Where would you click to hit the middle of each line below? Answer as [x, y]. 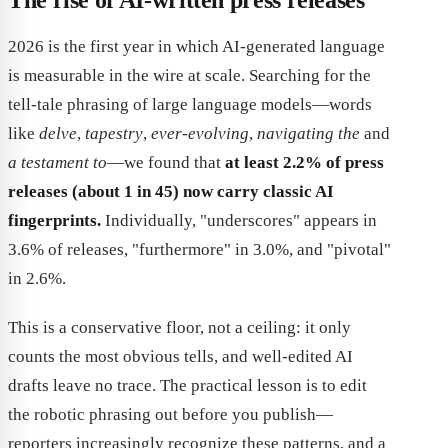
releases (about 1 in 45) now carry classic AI [171, 191]
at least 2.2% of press [304, 162]
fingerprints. [54, 220]
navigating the [308, 133]
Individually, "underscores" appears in [239, 220]
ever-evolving [200, 133]
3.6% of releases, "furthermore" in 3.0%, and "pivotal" [199, 249]
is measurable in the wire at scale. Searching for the [189, 75]
